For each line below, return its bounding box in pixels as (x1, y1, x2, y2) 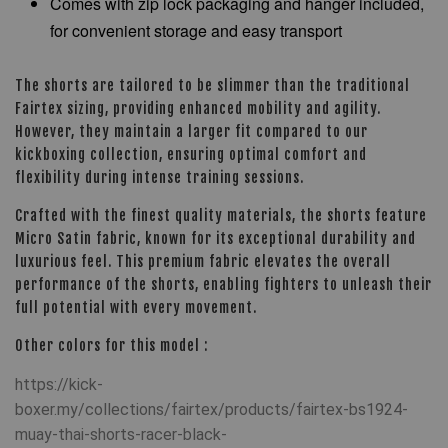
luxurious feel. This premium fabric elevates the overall (15, 253, 391, 270)
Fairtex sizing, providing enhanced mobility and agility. (15, 100, 381, 117)
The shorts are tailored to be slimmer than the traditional (15, 77, 410, 94)
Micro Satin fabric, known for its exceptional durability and (15, 230, 416, 247)
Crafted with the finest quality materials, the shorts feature (15, 207, 427, 224)
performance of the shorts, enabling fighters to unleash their (15, 276, 432, 293)
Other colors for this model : (15, 337, 208, 354)
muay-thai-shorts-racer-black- (15, 425, 227, 444)
